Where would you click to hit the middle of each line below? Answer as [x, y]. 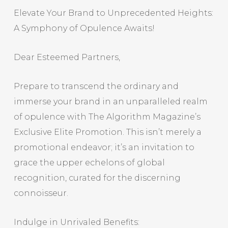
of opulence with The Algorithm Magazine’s [107, 117]
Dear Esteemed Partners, [67, 57]
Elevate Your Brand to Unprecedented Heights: [113, 13]
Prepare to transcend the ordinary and [96, 86]
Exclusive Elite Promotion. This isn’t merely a [107, 132]
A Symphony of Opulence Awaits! [84, 28]
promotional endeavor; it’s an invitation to [104, 147]
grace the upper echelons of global [89, 163]
